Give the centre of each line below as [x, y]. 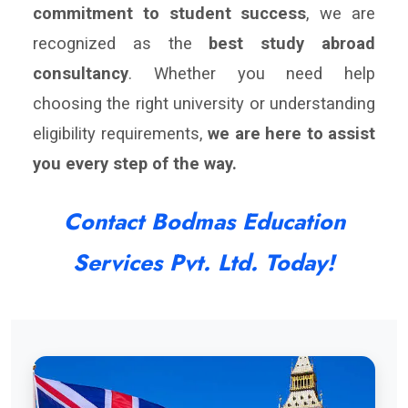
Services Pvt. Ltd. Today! [204, 262]
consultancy [81, 73]
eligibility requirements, [120, 133]
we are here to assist [291, 133]
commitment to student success [170, 13]
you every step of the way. [135, 163]
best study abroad [292, 43]
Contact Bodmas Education [204, 221]
